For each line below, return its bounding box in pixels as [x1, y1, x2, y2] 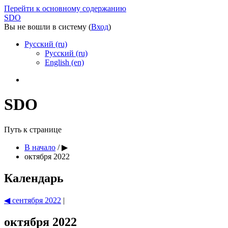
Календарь [4, 171, 64, 185]
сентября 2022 [12, 195, 61, 205]
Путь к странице [4, 125, 62, 134]
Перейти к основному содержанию [4, 4, 126, 13]
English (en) [45, 58, 84, 67]
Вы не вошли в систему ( [4, 22, 91, 31]
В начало [24, 142, 55, 152]
